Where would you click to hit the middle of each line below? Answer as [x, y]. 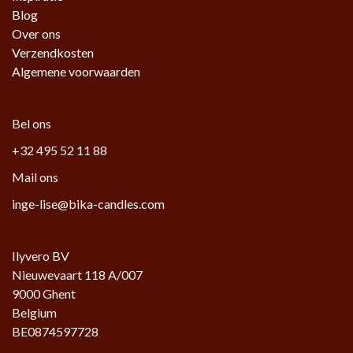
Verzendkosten [53, 52]
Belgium [34, 312]
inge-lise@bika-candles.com [88, 203]
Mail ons [35, 176]
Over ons [36, 33]
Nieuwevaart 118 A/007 [77, 274]
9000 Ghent [44, 293]
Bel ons [32, 123]
